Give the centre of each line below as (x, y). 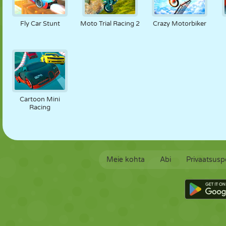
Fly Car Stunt (40, 24)
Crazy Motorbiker (180, 24)
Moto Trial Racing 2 (110, 24)
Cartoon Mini (40, 99)
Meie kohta (125, 160)
